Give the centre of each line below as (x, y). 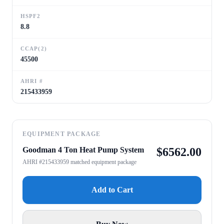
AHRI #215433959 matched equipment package (79, 162)
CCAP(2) (34, 48)
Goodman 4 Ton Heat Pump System (83, 149)
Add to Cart (112, 189)
